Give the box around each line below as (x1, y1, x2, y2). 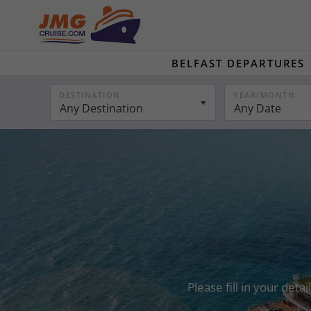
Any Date (234, 101, 282, 116)
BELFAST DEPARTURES (171, 56, 305, 70)
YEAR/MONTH (233, 90, 295, 100)
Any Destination (60, 101, 143, 116)
